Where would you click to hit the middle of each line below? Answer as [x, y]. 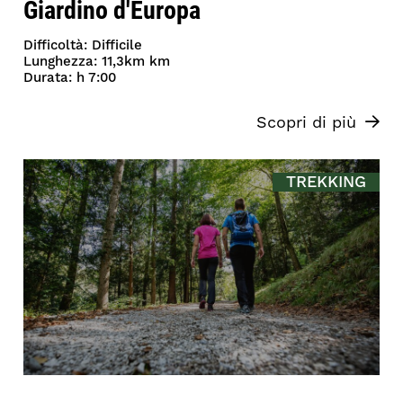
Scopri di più [306, 123]
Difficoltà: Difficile [83, 46]
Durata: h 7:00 [70, 78]
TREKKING [326, 183]
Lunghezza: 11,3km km [97, 62]
